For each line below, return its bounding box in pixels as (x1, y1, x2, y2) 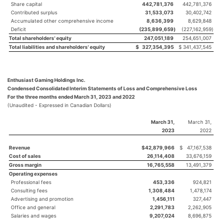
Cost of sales (9, 153, 41, 159)
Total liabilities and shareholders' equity (9, 44, 105, 50)
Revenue (9, 145, 30, 150)
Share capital (11, 1, 42, 7)
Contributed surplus (11, 9, 57, 15)
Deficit (11, 26, 26, 32)
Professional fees (11, 179, 51, 185)
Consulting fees (11, 187, 47, 193)
